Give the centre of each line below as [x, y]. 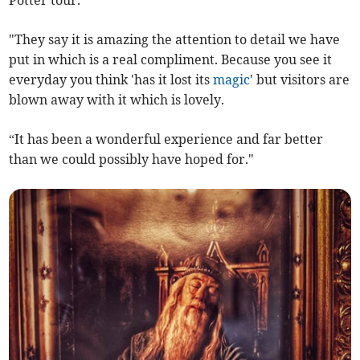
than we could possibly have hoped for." [132, 159]
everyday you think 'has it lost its [111, 79]
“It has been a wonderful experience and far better [166, 139]
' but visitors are [300, 79]
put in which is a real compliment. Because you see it [171, 59]
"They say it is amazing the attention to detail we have [175, 39]
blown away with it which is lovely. [117, 99]
